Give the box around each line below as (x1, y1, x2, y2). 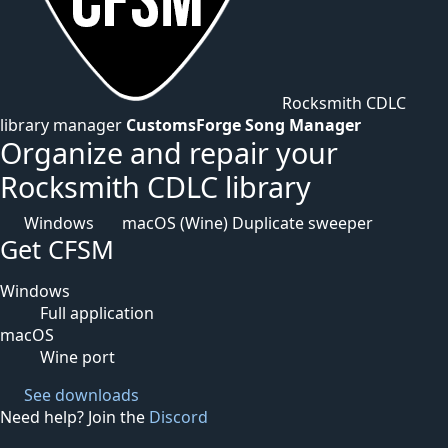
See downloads (20, 384, 139, 406)
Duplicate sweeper (232, 212, 373, 234)
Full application (40, 302, 154, 324)
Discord (149, 406, 208, 428)
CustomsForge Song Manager (126, 114, 361, 136)
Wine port (40, 346, 115, 368)
